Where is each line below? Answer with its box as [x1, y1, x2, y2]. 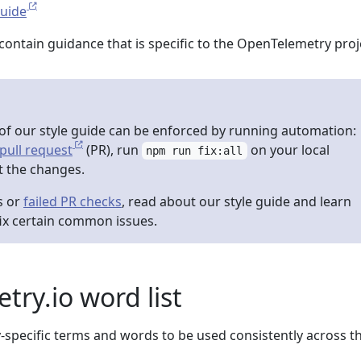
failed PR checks [23, 193, 122, 210]
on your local [247, 141, 330, 159]
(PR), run [83, 141, 142, 159]
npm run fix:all [146, 144, 243, 157]
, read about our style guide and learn [122, 193, 351, 210]
